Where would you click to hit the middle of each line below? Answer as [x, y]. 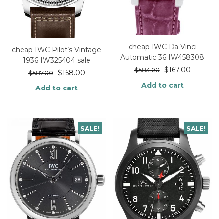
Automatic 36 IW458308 [163, 57]
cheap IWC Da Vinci [162, 47]
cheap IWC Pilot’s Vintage [57, 50]
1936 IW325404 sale [56, 60]
